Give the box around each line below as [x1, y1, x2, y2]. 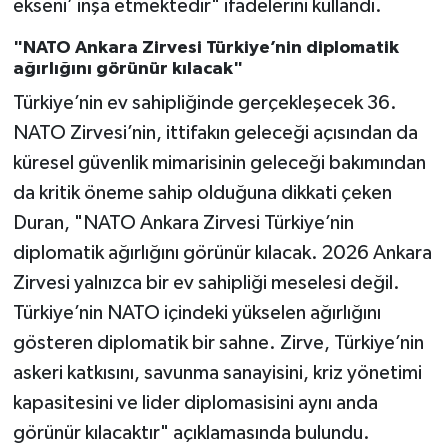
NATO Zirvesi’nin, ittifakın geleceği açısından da [12, 123, 418, 144]
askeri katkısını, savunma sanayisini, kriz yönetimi [12, 363, 422, 384]
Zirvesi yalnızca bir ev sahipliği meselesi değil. [12, 273, 400, 294]
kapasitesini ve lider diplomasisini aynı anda [12, 393, 378, 414]
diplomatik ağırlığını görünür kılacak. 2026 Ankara [12, 243, 432, 264]
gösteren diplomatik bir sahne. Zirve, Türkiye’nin [12, 333, 424, 354]
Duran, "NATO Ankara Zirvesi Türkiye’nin [12, 213, 354, 234]
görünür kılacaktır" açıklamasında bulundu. [12, 423, 370, 444]
